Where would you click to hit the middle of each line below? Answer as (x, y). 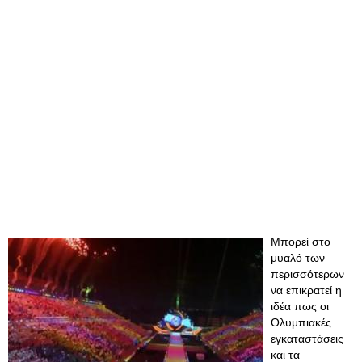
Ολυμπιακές (301, 322)
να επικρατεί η (306, 290)
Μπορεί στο (301, 242)
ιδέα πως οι (300, 306)
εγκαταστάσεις (307, 339)
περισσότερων (307, 274)
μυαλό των (298, 258)
